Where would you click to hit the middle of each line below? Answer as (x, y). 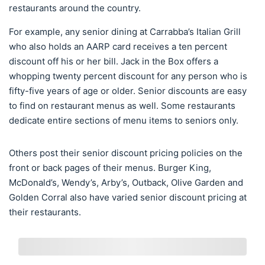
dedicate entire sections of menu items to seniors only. (125, 121)
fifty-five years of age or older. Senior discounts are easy (128, 91)
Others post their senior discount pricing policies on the (126, 153)
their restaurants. (45, 212)
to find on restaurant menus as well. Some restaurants (122, 106)
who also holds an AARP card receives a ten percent (118, 47)
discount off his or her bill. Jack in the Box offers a (114, 62)
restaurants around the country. (75, 8)
